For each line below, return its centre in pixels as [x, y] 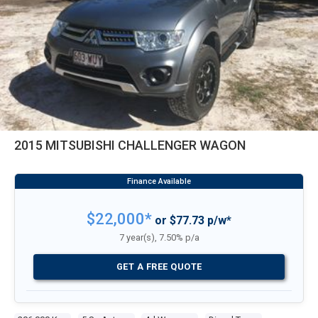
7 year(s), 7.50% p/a [159, 237]
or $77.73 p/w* [192, 220]
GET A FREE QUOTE [159, 266]
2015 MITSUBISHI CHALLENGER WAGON [223, 145]
